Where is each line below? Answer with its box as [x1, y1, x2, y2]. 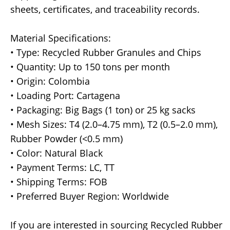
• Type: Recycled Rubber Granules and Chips [10, 46, 201, 59]
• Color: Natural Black [10, 147, 103, 160]
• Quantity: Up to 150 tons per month [10, 61, 170, 73]
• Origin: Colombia [10, 75, 90, 88]
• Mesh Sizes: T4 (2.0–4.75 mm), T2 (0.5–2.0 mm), [10, 118, 218, 131]
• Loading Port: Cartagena [10, 89, 120, 102]
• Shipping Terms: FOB [10, 176, 107, 188]
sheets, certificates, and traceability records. [10, 3, 200, 16]
